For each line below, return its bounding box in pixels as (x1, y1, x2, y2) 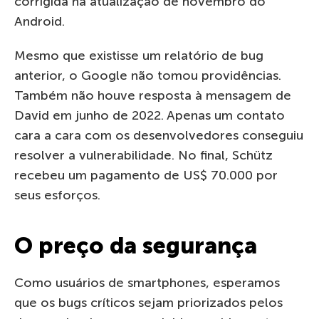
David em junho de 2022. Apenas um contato (14, 107, 285, 123)
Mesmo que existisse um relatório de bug (14, 47, 263, 63)
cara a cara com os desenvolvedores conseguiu (14, 127, 303, 143)
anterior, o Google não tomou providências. (14, 67, 281, 83)
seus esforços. (14, 187, 100, 203)
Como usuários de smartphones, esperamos (14, 274, 280, 291)
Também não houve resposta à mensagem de (14, 87, 291, 103)
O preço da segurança (14, 231, 257, 259)
